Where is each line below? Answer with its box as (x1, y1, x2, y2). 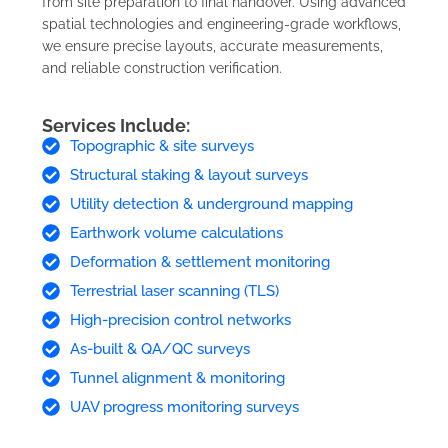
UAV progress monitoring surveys (69, 398, 299, 417)
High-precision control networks (69, 311, 291, 330)
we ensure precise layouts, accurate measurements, (42, 38, 383, 55)
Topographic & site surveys (69, 137, 254, 156)
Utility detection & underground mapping (69, 195, 353, 214)
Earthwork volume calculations (69, 224, 283, 243)
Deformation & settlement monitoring (69, 253, 330, 272)
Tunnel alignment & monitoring (69, 369, 285, 388)
